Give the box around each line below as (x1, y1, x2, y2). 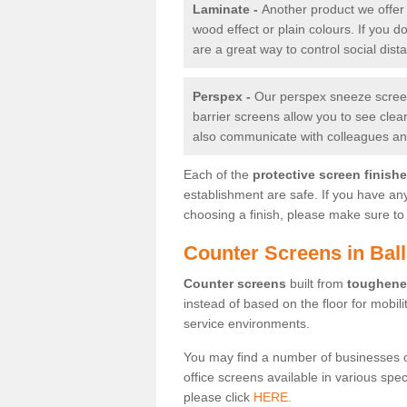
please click (184, 389, 253, 404)
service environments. (184, 315, 310, 331)
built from (286, 275, 347, 291)
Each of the (184, 166, 253, 182)
